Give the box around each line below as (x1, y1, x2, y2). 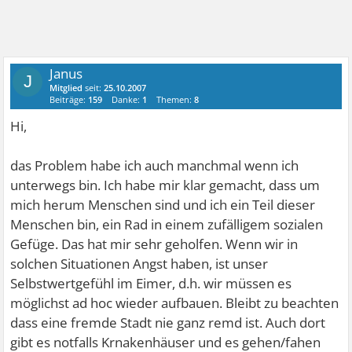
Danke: (112, 93, 143, 105)
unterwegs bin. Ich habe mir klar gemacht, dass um (10, 175, 321, 194)
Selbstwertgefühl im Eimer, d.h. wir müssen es (10, 273, 292, 292)
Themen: (156, 93, 195, 105)
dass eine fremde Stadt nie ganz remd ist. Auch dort (10, 313, 326, 332)
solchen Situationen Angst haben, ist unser (10, 254, 269, 273)
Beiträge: (49, 93, 89, 105)
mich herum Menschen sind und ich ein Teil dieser (10, 195, 316, 214)
